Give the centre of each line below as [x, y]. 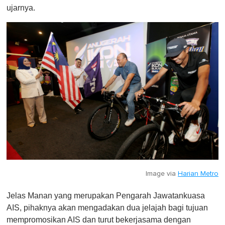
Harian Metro [198, 174]
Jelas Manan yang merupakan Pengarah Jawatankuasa [106, 196]
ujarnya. [21, 8]
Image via [162, 174]
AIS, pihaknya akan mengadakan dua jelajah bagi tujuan [107, 208]
